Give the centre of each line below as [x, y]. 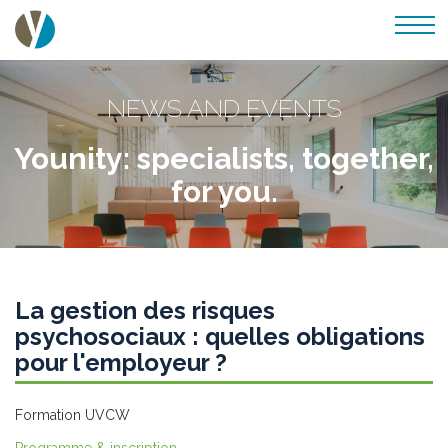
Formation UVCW [72, 415]
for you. [224, 191]
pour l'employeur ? [121, 362]
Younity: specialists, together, [224, 158]
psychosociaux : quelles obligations [220, 336]
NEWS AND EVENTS [224, 108]
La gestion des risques [145, 310]
